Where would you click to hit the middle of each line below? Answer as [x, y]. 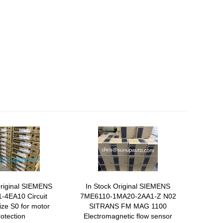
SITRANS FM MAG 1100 [128, 206]
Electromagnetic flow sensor [128, 216]
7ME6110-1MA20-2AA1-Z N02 [128, 196]
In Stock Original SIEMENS [128, 186]
